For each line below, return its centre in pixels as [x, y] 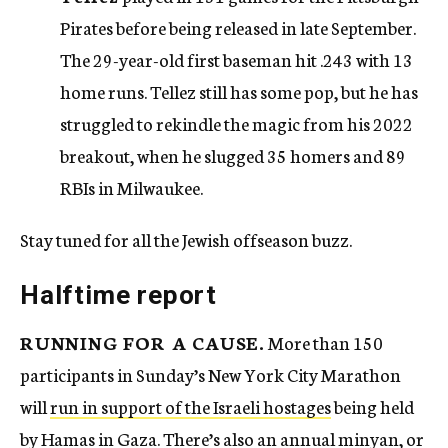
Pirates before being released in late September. [238, 27]
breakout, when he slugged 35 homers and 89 [233, 155]
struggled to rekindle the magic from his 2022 [236, 123]
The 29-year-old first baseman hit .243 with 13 [236, 59]
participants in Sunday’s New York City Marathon [210, 374]
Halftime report [118, 295]
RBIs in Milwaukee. [131, 187]
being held [372, 406]
